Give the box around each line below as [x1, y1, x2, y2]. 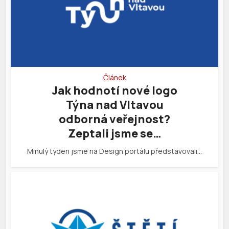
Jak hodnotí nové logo [52, 83, 177, 99]
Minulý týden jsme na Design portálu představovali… [27, 146, 202, 156]
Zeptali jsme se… [67, 126, 162, 142]
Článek [103, 73, 126, 83]
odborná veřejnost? [59, 111, 170, 127]
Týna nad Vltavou [65, 97, 164, 113]
